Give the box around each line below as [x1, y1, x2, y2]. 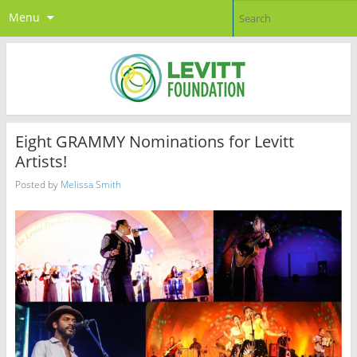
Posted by [14, 177, 61, 191]
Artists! [14, 151, 67, 173]
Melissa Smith [60, 177, 121, 191]
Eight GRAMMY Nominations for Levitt [14, 131, 294, 153]
